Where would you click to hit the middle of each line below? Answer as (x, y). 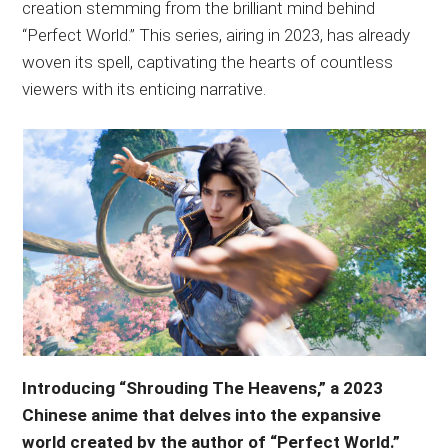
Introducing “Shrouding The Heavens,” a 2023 (203, 388)
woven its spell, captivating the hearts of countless (208, 62)
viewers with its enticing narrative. (144, 89)
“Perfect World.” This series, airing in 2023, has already (216, 35)
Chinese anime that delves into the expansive (202, 415)
